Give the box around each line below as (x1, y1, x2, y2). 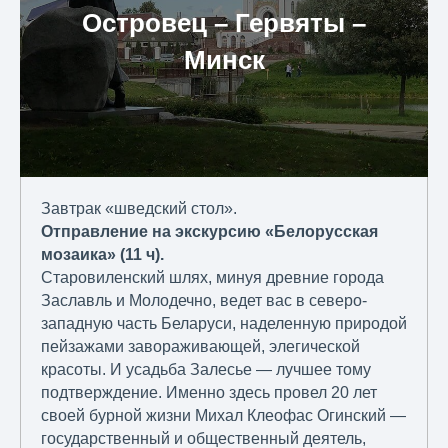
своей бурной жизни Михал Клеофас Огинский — (41, 407, 406, 425)
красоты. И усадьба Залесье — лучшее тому (41, 361, 371, 379)
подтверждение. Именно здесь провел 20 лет (41, 384, 377, 402)
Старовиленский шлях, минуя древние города (41, 269, 384, 287)
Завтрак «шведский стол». (41, 200, 237, 218)
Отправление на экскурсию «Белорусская (41, 223, 378, 241)
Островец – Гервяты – (82, 8, 366, 39)
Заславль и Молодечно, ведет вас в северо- (41, 292, 367, 310)
